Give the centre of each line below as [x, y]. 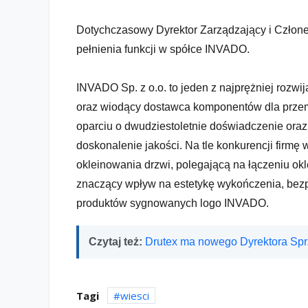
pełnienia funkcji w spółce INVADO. [163, 49]
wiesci [135, 295]
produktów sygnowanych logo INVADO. [173, 203]
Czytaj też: [117, 241]
